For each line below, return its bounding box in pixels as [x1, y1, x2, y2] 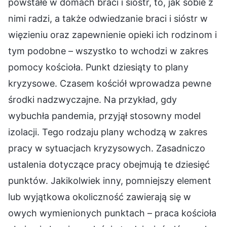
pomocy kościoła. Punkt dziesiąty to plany [8, 62, 188, 73]
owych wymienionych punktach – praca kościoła [8, 208, 216, 219]
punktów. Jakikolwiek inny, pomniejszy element [8, 175, 211, 186]
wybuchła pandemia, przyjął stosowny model [8, 110, 201, 122]
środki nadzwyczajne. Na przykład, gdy [8, 94, 177, 105]
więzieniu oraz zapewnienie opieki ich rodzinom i [8, 29, 217, 41]
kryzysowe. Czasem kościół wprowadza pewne [8, 78, 211, 89]
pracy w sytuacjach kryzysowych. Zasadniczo [8, 143, 205, 154]
